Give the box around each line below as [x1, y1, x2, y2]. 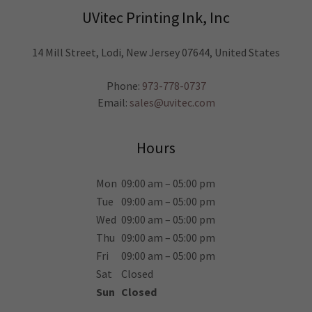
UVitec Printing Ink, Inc [82, 8, 230, 27]
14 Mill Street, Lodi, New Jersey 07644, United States [32, 45, 280, 59]
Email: [97, 95, 130, 109]
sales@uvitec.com [129, 95, 215, 109]
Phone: [106, 79, 142, 93]
